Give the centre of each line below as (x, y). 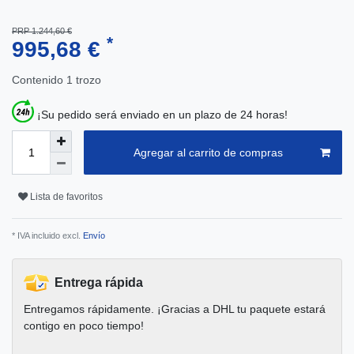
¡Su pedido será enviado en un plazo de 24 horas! (162, 114)
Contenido (39, 79)
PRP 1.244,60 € (42, 30)
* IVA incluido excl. (46, 236)
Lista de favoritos (66, 196)
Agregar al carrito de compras (208, 152)
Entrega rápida (99, 283)
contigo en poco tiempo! (84, 326)
